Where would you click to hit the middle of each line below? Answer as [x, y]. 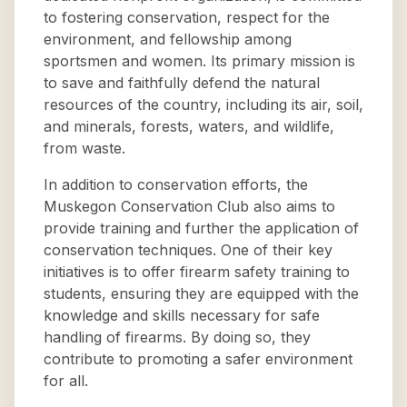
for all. [66, 381]
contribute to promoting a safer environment [198, 359]
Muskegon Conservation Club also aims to [189, 206]
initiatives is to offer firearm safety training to [197, 272]
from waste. [84, 148]
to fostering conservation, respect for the [187, 17]
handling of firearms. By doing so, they [177, 337]
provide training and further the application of [201, 228]
